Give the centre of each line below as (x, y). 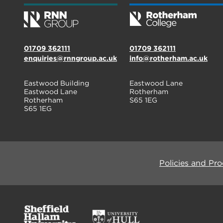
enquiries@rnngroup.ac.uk (70, 58)
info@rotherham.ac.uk (168, 58)
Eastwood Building (56, 83)
